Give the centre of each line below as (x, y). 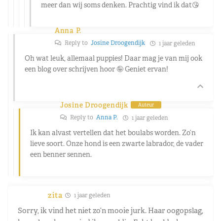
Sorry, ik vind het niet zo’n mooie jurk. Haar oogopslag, (110, 210)
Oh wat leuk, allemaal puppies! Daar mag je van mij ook (113, 58)
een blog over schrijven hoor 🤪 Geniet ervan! (96, 69)
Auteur (146, 105)
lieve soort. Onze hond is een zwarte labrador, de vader (117, 143)
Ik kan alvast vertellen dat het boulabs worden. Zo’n (113, 132)
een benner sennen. (61, 154)
